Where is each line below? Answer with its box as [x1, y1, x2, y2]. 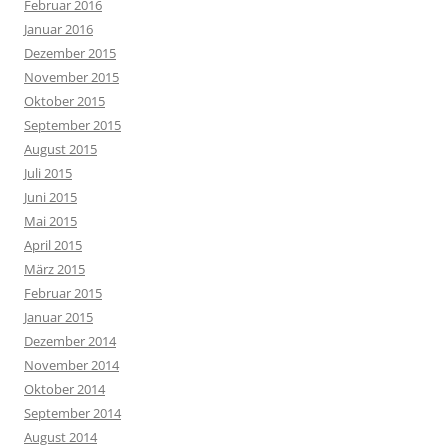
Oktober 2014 [24, 380, 105, 398]
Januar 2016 [24, 20, 93, 38]
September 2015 [24, 116, 121, 134]
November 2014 [24, 356, 119, 374]
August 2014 [24, 428, 97, 446]
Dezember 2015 [24, 44, 116, 62]
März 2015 [24, 260, 85, 278]
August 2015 [24, 140, 97, 158]
